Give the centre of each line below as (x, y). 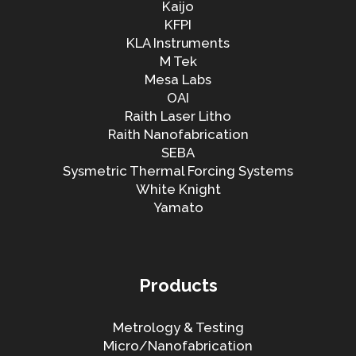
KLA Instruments (178, 43)
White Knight (178, 190)
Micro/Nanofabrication (178, 346)
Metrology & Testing (178, 328)
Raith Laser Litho (178, 116)
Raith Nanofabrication (178, 135)
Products (178, 286)
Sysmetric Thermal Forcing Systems (178, 171)
